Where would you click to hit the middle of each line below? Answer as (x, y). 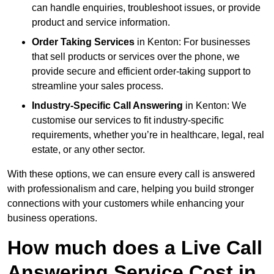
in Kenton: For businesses (192, 42)
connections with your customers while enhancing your (126, 204)
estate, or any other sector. (88, 150)
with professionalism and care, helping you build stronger (131, 189)
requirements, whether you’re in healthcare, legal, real (148, 135)
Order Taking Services (83, 42)
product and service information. (101, 23)
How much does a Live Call (135, 248)
